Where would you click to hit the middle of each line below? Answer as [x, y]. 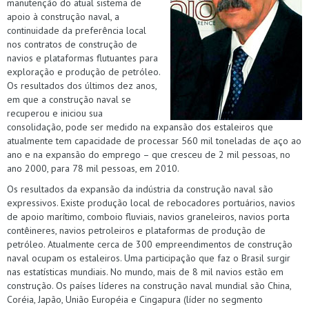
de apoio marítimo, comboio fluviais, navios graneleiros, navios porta [148, 216]
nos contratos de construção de [72, 44]
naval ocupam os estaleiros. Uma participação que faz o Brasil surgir [149, 258]
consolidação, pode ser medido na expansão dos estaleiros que [140, 127]
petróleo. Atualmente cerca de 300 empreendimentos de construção [150, 244]
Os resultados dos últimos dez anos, [82, 85]
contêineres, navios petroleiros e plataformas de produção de [136, 230]
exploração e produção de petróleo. [83, 71]
